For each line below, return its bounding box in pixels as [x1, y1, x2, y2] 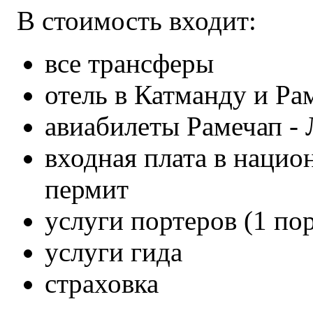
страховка [45, 268, 159, 298]
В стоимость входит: [17, 5, 257, 36]
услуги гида [45, 236, 183, 267]
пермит [45, 173, 129, 204]
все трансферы [45, 48, 214, 78]
